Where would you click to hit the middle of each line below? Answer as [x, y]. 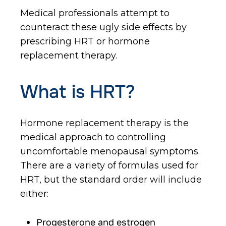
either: [34, 194]
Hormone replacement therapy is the [104, 123]
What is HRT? [78, 92]
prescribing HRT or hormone [85, 41]
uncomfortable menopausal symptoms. [110, 151]
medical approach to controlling [93, 137]
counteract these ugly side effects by [103, 27]
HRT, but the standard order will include [111, 180]
